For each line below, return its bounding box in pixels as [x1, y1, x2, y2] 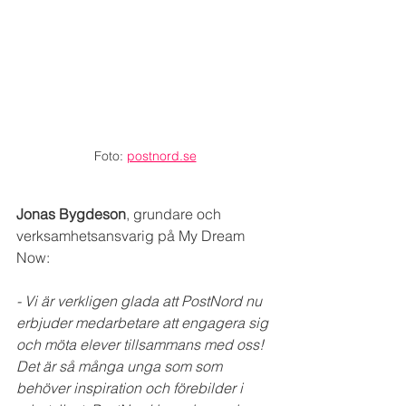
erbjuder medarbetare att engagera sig [16, 313, 272, 332]
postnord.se [126, 147, 197, 164]
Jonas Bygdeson [16, 204, 126, 223]
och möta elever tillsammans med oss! [16, 334, 267, 353]
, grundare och [126, 204, 225, 223]
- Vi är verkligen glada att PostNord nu [16, 291, 266, 310]
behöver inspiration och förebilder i [16, 378, 246, 397]
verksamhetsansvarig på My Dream [16, 226, 248, 245]
